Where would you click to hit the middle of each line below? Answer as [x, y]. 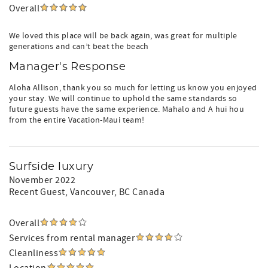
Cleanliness [34, 253]
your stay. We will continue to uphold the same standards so [123, 99]
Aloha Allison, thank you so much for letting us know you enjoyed [133, 88]
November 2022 [42, 180]
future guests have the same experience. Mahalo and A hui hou [127, 109]
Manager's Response [68, 67]
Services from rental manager [72, 238]
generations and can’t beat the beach [79, 47]
